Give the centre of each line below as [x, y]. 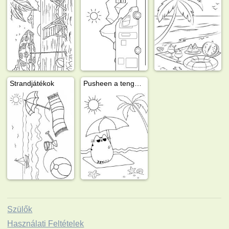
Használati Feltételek [46, 223]
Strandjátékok [32, 83]
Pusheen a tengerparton [138, 83]
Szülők [20, 209]
